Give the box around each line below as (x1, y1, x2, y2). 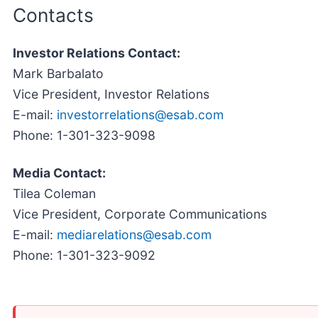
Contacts (13, 3, 94, 26)
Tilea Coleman (13, 186, 96, 202)
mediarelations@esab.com (57, 227, 212, 243)
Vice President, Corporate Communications (13, 207, 267, 222)
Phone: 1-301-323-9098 (13, 128, 155, 143)
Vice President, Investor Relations (13, 87, 209, 102)
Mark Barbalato (13, 66, 104, 82)
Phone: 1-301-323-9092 (13, 248, 155, 263)
